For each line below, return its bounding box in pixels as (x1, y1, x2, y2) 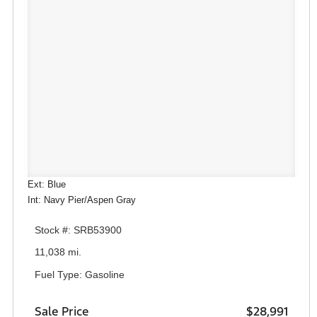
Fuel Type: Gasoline (35, 268, 125, 280)
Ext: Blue (28, 178, 66, 190)
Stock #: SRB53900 (35, 224, 122, 236)
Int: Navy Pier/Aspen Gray (28, 194, 136, 205)
